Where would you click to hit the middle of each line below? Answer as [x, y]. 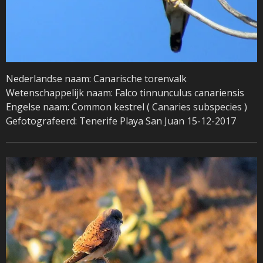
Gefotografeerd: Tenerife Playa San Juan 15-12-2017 [121, 121]
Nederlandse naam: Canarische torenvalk [96, 79]
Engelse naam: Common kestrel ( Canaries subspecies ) [127, 107]
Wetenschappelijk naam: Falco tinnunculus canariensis [125, 93]
